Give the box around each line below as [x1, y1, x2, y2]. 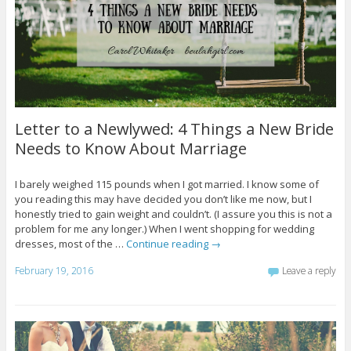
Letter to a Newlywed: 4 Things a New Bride [14, 118, 334, 140]
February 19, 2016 [14, 263, 93, 277]
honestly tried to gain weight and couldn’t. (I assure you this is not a [14, 207, 332, 222]
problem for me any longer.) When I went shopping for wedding [14, 222, 314, 237]
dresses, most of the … [14, 237, 126, 251]
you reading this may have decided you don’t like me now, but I [14, 192, 312, 207]
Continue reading [125, 237, 211, 251]
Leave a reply [282, 263, 337, 277]
